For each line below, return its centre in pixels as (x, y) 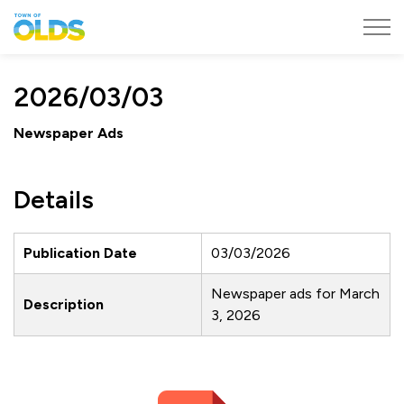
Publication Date (80, 253)
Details (54, 199)
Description (64, 304)
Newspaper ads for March (295, 294)
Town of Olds (129, 23)
